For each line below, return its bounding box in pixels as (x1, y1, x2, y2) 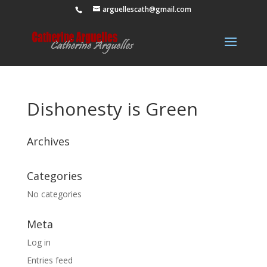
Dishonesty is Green (26, 97, 198, 121)
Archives (26, 134, 70, 148)
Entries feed (26, 254, 73, 266)
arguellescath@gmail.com (103, 4, 192, 14)
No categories (26, 188, 82, 200)
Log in (26, 237, 51, 248)
